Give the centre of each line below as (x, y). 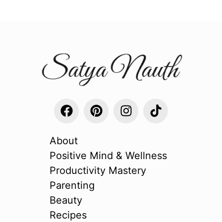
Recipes (68, 215)
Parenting (72, 185)
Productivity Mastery (98, 170)
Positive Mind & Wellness (108, 155)
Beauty (66, 200)
